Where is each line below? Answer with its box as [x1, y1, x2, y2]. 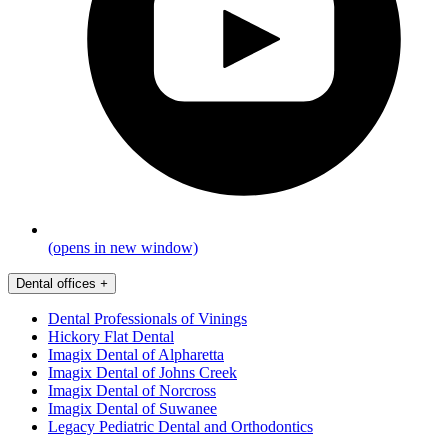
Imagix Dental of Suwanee [48, 400, 217, 418]
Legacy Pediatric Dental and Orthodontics [48, 418, 313, 436]
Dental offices [16, 276, 96, 292]
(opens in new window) [48, 239, 198, 257]
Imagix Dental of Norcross [48, 382, 216, 400]
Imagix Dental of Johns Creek [48, 364, 237, 382]
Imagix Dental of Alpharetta [48, 346, 224, 364]
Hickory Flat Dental [48, 328, 174, 346]
